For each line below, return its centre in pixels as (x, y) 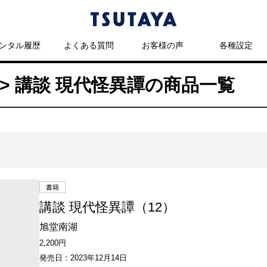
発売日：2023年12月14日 (83, 258)
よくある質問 (89, 45)
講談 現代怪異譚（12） (108, 207)
